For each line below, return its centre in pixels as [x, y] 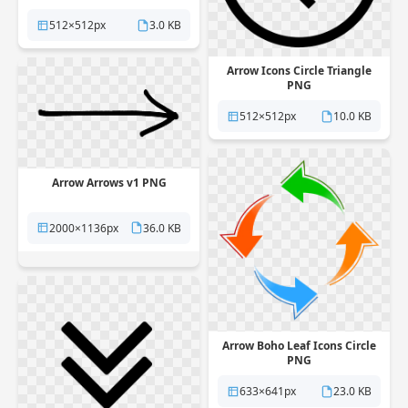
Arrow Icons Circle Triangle [299, 71]
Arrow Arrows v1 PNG [109, 182]
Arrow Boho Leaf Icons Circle [299, 346]
